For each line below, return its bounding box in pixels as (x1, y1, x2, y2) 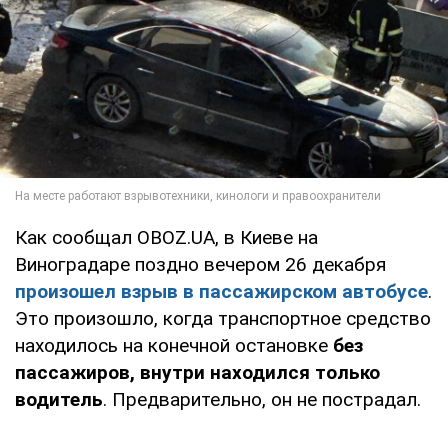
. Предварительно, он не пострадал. (103, 388, 421, 412)
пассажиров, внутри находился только (15, 361, 380, 385)
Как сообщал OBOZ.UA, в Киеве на (15, 226, 318, 250)
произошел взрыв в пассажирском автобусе (15, 280, 428, 304)
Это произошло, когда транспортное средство (15, 307, 431, 331)
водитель (15, 388, 103, 412)
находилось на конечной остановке (15, 334, 333, 358)
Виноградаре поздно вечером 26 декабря (15, 253, 386, 277)
